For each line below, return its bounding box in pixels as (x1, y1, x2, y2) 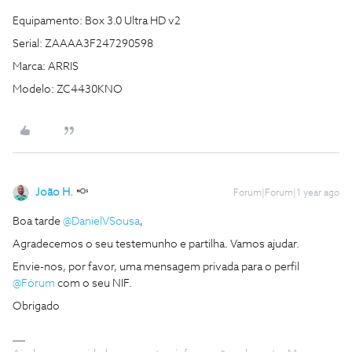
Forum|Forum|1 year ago (233, 189, 339, 198)
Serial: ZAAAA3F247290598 (13, 38, 153, 49)
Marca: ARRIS (13, 61, 79, 72)
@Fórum (13, 278, 55, 289)
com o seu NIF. (55, 278, 132, 289)
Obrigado (13, 301, 60, 312)
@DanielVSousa (63, 216, 140, 227)
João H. (35, 187, 73, 198)
